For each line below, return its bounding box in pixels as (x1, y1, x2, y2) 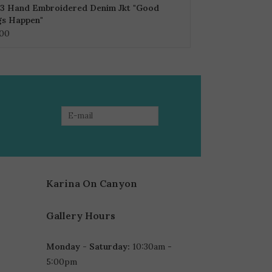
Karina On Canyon (46, 177, 137, 189)
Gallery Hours (46, 209, 115, 222)
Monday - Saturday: (46, 240, 130, 252)
